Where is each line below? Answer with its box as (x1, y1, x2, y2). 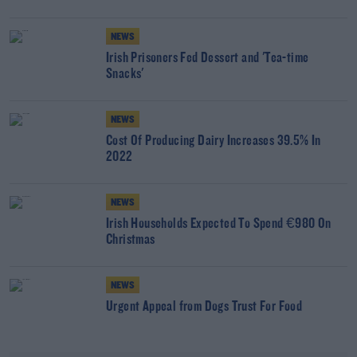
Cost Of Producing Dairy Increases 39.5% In (106, 134, 321, 149)
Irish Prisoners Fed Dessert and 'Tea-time (106, 51, 309, 66)
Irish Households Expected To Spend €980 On (106, 217, 331, 232)
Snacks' (106, 67, 144, 82)
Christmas (106, 233, 155, 248)
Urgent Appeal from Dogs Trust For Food (106, 300, 303, 315)
